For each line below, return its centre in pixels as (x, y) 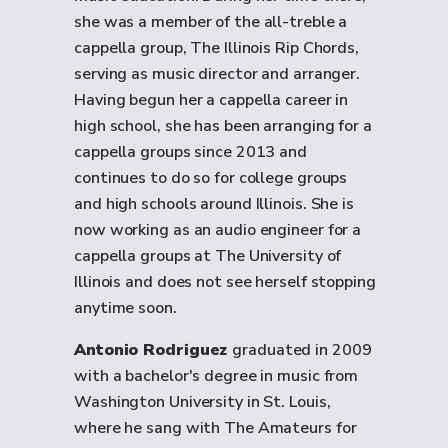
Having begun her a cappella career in (211, 100)
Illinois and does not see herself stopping (225, 282)
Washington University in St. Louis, (202, 402)
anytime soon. (125, 308)
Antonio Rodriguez (153, 350)
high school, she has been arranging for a (223, 126)
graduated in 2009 (302, 350)
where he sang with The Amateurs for (215, 428)
